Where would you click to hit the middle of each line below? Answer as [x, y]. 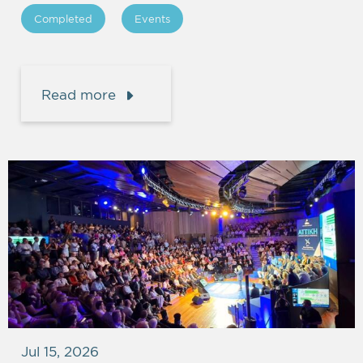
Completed [63, 18]
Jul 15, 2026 [60, 352]
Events [152, 18]
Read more [79, 94]
